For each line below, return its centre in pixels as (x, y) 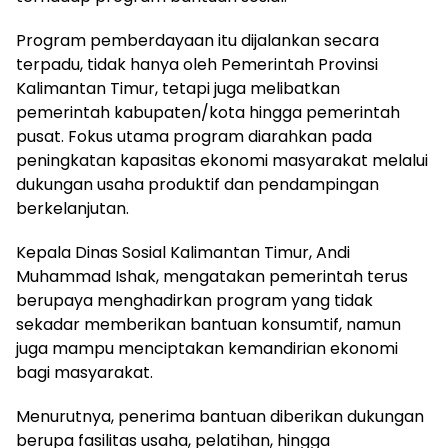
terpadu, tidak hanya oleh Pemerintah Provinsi (197, 64)
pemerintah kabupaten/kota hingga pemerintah (208, 112)
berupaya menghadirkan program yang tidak (194, 300)
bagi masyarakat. (84, 372)
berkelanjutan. (72, 208)
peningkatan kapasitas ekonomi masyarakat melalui (222, 160)
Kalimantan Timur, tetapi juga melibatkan (178, 88)
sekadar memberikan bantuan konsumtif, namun (208, 324)
